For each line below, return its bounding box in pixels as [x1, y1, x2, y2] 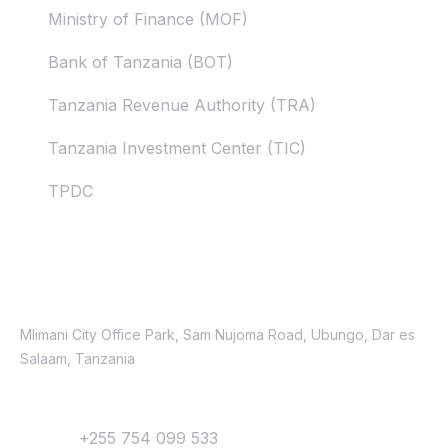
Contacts [20, 232, 117, 255]
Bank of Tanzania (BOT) [48, 51, 233, 72]
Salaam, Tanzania [20, 349, 135, 367]
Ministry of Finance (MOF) [48, 8, 248, 29]
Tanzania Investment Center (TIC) [48, 137, 306, 158]
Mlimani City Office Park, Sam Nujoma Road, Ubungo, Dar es [20, 325, 415, 343]
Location [20, 291, 104, 312]
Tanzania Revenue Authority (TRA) [48, 94, 316, 115]
